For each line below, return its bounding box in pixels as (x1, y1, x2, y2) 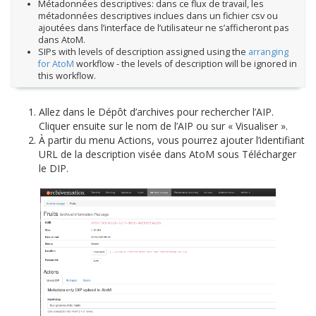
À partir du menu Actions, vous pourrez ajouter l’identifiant (39, 133, 305, 147)
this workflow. (37, 70, 96, 83)
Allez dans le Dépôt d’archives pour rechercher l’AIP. (39, 104, 274, 119)
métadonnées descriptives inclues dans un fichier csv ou (37, 10, 278, 23)
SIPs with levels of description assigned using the (37, 46, 248, 59)
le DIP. (39, 161, 68, 175)
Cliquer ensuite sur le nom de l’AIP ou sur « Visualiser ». (39, 119, 288, 133)
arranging (248, 46, 288, 59)
